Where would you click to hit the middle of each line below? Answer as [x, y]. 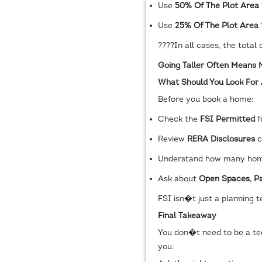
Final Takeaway [187, 216]
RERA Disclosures [221, 139]
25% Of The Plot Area [216, 26]
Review [172, 139]
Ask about [178, 179]
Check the [179, 119]
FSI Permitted [227, 119]
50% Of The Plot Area [217, 6]
